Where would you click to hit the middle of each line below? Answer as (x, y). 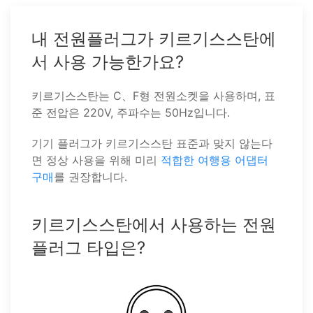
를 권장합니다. (90, 177)
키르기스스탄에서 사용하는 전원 (154, 225)
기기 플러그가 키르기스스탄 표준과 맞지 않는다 (152, 143)
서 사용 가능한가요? (108, 62)
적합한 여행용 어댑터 (214, 160)
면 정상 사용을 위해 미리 (96, 160)
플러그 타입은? (88, 248)
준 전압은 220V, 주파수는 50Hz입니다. (131, 112)
